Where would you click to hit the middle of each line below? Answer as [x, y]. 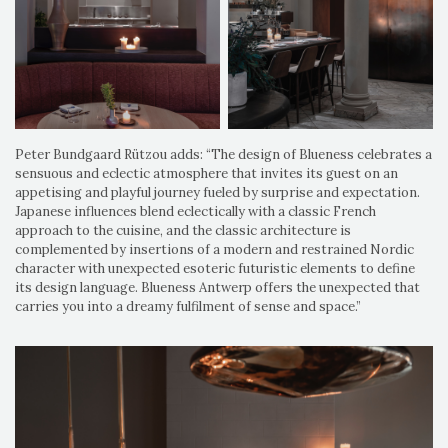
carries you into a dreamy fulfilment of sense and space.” [188, 306]
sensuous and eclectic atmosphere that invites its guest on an [206, 173]
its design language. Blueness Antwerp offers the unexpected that [217, 287]
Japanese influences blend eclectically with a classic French [195, 211]
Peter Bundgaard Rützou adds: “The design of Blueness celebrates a [223, 154]
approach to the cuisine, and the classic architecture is [183, 230]
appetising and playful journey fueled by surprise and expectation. [217, 192]
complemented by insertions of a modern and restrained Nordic [214, 249]
